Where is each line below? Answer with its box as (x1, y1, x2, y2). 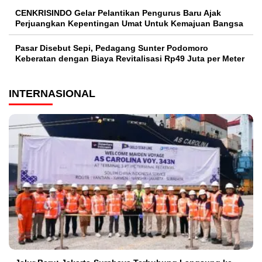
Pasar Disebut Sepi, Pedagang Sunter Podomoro (15, 43, 208, 53)
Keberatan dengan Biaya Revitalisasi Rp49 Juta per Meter (15, 53, 244, 63)
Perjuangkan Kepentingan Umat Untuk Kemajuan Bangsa (15, 18, 243, 28)
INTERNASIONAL (9, 87, 95, 99)
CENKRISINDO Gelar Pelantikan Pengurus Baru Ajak (15, 8, 221, 18)
